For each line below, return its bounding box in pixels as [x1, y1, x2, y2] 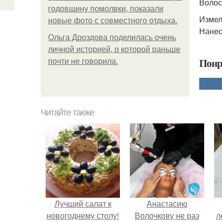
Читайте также [41, 108, 94, 117]
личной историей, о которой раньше [48, 45, 180, 54]
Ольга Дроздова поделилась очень [48, 33, 176, 42]
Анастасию [147, 198, 187, 209]
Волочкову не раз [135, 210, 199, 221]
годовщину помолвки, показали [48, 4, 164, 13]
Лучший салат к [54, 198, 111, 209]
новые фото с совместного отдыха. [48, 16, 177, 25]
